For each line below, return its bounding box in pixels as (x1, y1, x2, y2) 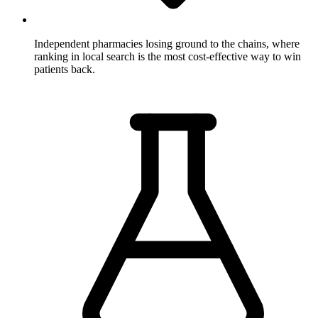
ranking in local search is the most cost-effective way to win (34, 50, 301, 62)
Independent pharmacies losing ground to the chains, (34, 37, 269, 50)
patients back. (34, 62, 95, 75)
